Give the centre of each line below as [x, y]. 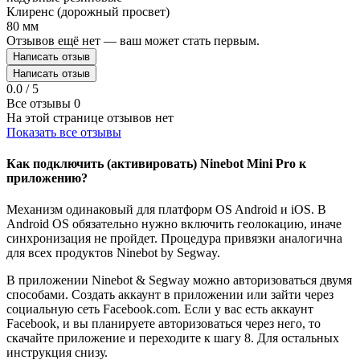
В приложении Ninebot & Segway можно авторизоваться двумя [179, 280]
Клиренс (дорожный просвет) [88, 11]
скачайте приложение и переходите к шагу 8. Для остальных [173, 338]
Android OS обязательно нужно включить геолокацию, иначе [174, 224]
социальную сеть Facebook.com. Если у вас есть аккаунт [160, 309]
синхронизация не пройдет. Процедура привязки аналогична [174, 239]
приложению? [47, 178]
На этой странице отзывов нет [90, 117]
